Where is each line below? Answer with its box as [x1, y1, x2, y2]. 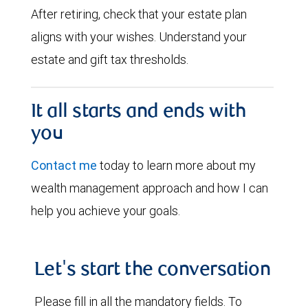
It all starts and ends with [31, 103, 246, 122]
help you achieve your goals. [31, 203, 180, 219]
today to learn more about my [97, 157, 256, 173]
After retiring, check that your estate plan [31, 6, 247, 22]
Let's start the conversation [34, 261, 271, 280]
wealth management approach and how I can [31, 180, 268, 196]
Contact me [31, 157, 97, 173]
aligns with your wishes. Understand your [31, 29, 247, 45]
